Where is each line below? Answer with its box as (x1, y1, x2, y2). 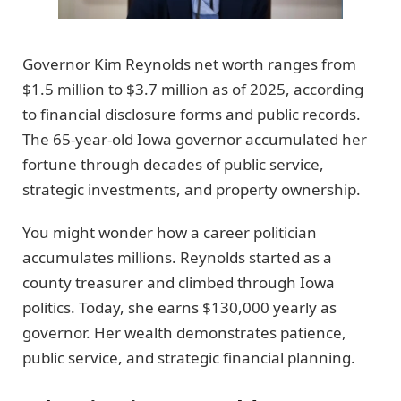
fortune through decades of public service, (22, 153, 324, 175)
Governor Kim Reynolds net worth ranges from (22, 53, 356, 74)
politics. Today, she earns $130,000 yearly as (22, 297, 337, 319)
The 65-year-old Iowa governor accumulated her (22, 128, 367, 149)
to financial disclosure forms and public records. (22, 103, 361, 124)
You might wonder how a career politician (22, 222, 317, 243)
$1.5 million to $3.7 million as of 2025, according (22, 78, 363, 99)
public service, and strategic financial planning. (22, 347, 355, 369)
